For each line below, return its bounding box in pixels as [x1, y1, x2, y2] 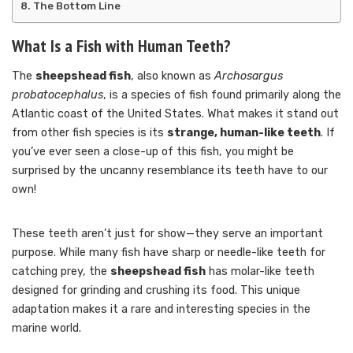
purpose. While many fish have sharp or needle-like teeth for [12, 245, 325, 259]
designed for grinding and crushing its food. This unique [12, 283, 300, 297]
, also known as [131, 69, 214, 83]
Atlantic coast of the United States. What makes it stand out [12, 106, 339, 121]
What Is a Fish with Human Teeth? [12, 34, 231, 57]
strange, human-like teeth [167, 125, 321, 139]
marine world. [12, 321, 81, 335]
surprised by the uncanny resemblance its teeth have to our [12, 163, 328, 177]
